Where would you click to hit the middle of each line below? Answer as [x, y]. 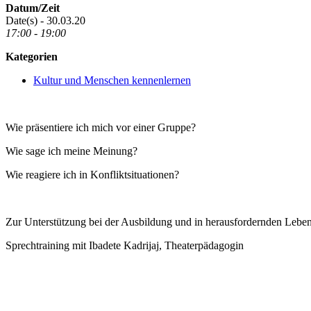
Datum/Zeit [33, 8]
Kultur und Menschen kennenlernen [112, 81]
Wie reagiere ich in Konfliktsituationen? [92, 175]
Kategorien [32, 57]
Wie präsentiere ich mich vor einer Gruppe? [101, 128]
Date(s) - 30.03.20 [45, 21]
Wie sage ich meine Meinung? [72, 151]
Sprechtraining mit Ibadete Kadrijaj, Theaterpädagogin [125, 246]
